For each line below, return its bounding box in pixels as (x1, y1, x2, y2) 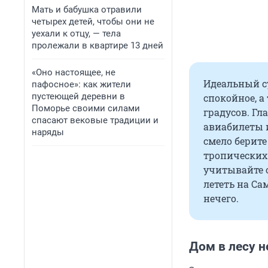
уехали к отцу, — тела (32, 28, 121, 39)
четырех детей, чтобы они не (32, 16, 154, 27)
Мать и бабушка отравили (32, 4, 142, 15)
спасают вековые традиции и (32, 115, 159, 126)
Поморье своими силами (32, 103, 140, 114)
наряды (32, 127, 64, 138)
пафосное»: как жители (32, 79, 131, 90)
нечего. (203, 192, 239, 205)
